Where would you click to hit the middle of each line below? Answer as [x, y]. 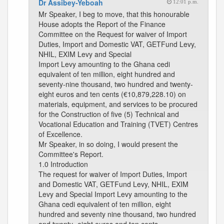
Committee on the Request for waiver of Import [113, 34]
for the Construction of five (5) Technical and [109, 114]
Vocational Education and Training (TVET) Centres [118, 124]
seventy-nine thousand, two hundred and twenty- [116, 84]
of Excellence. [60, 134]
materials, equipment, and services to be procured [118, 104]
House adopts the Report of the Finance [102, 24]
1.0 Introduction [63, 164]
